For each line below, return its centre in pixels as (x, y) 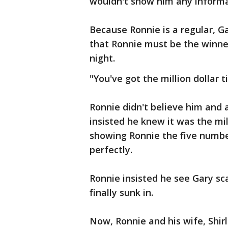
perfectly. (111, 150)
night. (102, 58)
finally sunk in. (121, 193)
